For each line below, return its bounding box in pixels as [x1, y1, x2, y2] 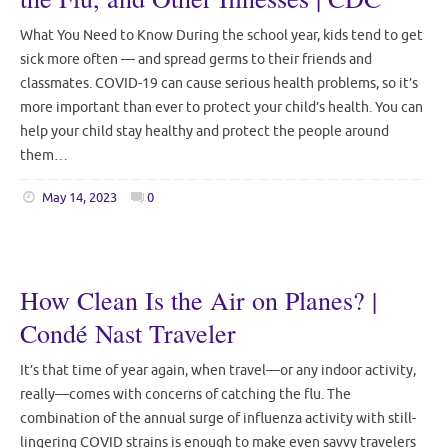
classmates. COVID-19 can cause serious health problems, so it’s [20, 73, 418, 92]
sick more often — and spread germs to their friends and [20, 49, 372, 68]
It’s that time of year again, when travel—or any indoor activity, [20, 361, 416, 380]
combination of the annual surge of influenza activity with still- [20, 409, 416, 428]
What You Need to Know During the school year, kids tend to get [20, 25, 423, 44]
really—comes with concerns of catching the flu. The [20, 385, 351, 404]
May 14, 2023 [41, 190, 117, 207]
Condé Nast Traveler [20, 316, 236, 351]
